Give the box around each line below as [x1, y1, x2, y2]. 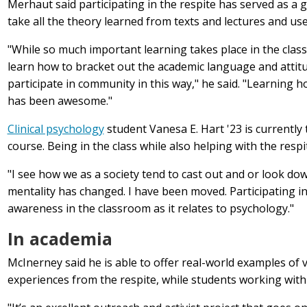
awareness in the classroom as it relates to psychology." [7, 201, 294, 217]
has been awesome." [7, 93, 112, 109]
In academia [7, 227, 117, 251]
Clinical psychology [7, 121, 104, 137]
